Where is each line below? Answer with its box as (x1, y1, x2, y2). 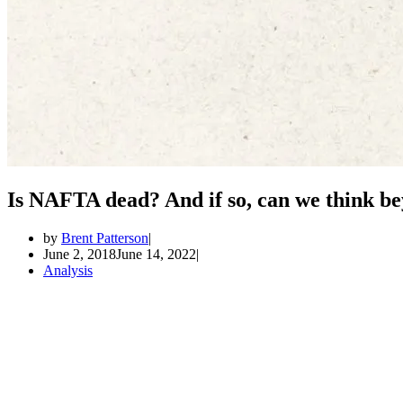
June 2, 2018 (43, 246, 116, 263)
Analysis (43, 263, 93, 279)
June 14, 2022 (116, 246, 196, 263)
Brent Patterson (61, 230, 148, 246)
